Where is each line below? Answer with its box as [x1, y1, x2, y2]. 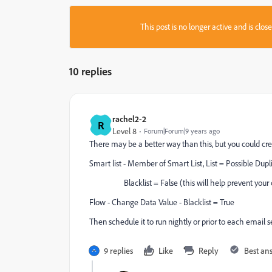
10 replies [69, 64, 112, 78]
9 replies [104, 245, 133, 256]
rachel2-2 [112, 114, 146, 124]
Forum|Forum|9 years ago [144, 126, 220, 135]
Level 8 [112, 126, 137, 137]
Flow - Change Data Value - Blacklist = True [89, 197, 234, 208]
